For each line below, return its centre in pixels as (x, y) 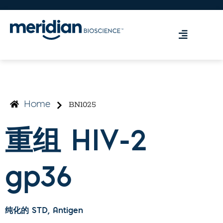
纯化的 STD (26, 211)
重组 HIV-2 (76, 144)
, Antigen (65, 211)
